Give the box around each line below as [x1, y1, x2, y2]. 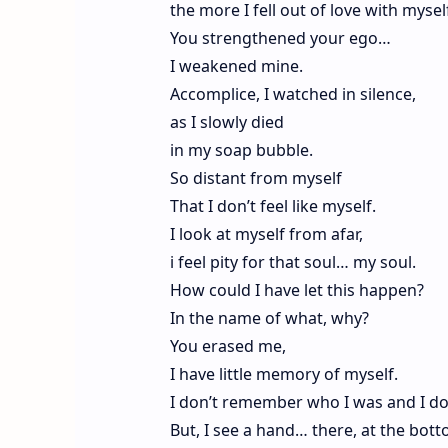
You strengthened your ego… [169, 26, 391, 49]
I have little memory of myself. [169, 362, 398, 385]
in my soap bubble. [169, 138, 313, 161]
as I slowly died [169, 110, 284, 133]
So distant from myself [169, 166, 342, 189]
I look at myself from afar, [169, 222, 363, 245]
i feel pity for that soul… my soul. [169, 250, 416, 273]
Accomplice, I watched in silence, [169, 82, 416, 105]
